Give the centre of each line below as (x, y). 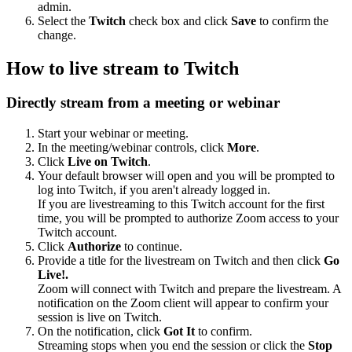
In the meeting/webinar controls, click (132, 148)
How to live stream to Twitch (123, 68)
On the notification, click (101, 332)
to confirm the (292, 20)
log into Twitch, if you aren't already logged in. (154, 190)
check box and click (178, 20)
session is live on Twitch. (100, 317)
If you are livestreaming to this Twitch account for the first (181, 204)
